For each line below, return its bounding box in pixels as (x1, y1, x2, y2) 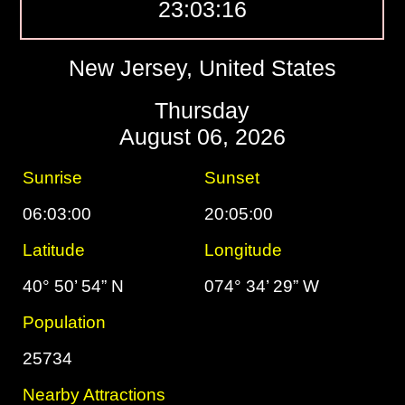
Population (23, 313, 107, 332)
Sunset (204, 168, 260, 187)
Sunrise (23, 168, 83, 187)
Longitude (204, 240, 283, 259)
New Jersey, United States (68, 55, 336, 80)
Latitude (23, 240, 86, 259)
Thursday (155, 98, 250, 123)
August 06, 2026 (118, 124, 286, 149)
